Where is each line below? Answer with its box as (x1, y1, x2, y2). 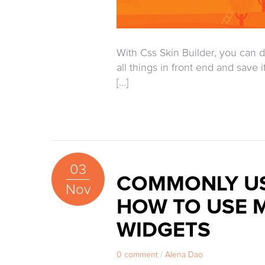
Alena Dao (165, 251, 203, 260)
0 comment (117, 251, 158, 260)
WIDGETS (117, 220, 211, 242)
